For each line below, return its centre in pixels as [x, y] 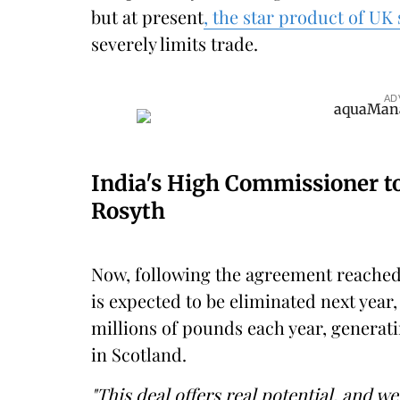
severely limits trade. [175, 43]
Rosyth [128, 211]
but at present [147, 17]
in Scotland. [139, 354]
